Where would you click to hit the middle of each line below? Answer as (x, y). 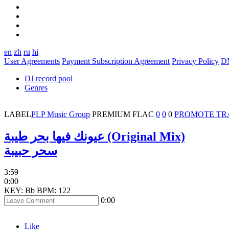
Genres (36, 87)
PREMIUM (112, 114)
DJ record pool (49, 78)
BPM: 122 (54, 191)
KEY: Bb (19, 191)
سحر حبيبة (31, 151)
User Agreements (32, 61)
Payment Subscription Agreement (116, 61)
